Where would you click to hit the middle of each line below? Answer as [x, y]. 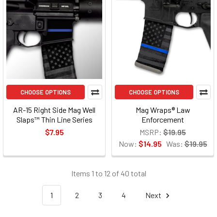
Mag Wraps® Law [163, 110]
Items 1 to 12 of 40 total [108, 173]
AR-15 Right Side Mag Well [54, 110]
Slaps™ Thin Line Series [54, 119]
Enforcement [163, 119]
